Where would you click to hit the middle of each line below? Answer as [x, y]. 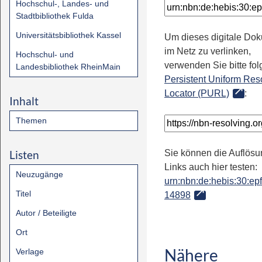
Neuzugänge [39, 174]
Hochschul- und [45, 54]
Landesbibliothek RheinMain [68, 67]
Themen [31, 120]
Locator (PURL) [197, 93]
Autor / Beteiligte [46, 213]
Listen [24, 155]
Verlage [30, 251]
